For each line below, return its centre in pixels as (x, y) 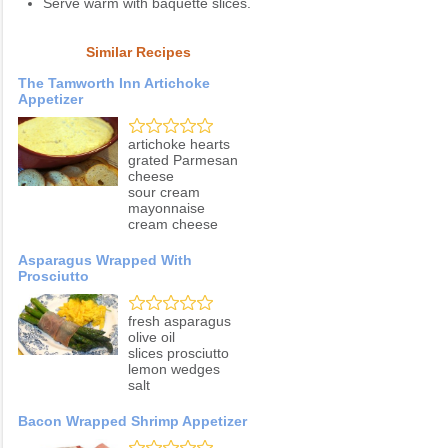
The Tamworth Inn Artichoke (114, 83)
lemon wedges (174, 369)
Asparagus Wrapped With (105, 260)
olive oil (151, 337)
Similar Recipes (138, 52)
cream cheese (173, 224)
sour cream (164, 192)
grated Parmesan (183, 160)
